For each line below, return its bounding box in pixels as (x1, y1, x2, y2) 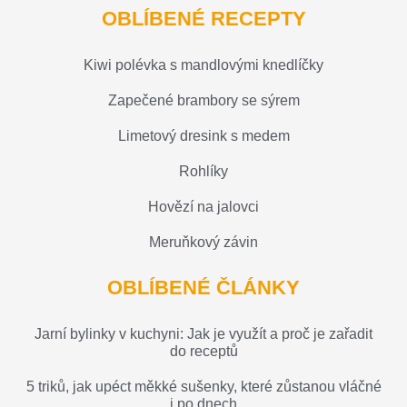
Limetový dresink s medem (117, 127, 290, 144)
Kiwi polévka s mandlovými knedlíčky (84, 56, 323, 73)
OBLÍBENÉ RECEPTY (101, 6, 306, 30)
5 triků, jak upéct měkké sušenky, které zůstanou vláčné (25, 378, 382, 394)
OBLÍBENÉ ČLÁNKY (107, 275, 300, 299)
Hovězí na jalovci (148, 198, 259, 214)
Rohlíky (179, 163, 228, 179)
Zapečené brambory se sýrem (107, 92, 300, 108)
